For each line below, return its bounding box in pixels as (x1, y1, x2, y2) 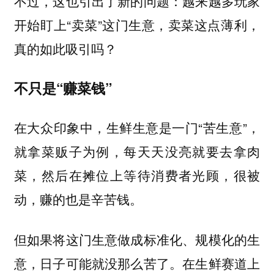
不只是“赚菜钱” (13, 78, 112, 98)
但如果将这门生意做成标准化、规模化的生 (13, 230, 261, 249)
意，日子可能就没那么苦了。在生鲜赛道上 (13, 254, 261, 273)
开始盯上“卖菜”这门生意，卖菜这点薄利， (13, 15, 261, 34)
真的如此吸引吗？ (13, 39, 117, 58)
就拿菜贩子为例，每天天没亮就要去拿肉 (13, 141, 261, 160)
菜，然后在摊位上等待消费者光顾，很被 (13, 165, 261, 184)
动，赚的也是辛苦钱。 (13, 189, 143, 208)
